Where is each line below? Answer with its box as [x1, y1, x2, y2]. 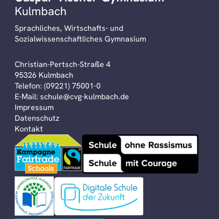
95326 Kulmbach [15, 70, 73, 80]
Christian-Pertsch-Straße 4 [15, 59, 110, 69]
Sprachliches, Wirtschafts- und [15, 23, 123, 33]
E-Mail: [15, 91, 40, 102]
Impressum [15, 102, 54, 112]
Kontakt [15, 124, 43, 134]
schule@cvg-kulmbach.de [40, 91, 129, 102]
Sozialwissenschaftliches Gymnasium [15, 34, 146, 44]
